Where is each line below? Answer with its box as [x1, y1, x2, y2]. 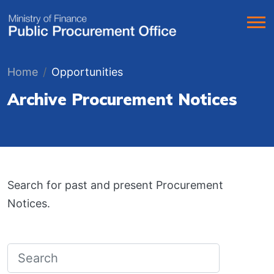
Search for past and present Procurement [7, 179, 223, 191]
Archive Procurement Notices [7, 89, 237, 109]
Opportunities [51, 65, 123, 78]
